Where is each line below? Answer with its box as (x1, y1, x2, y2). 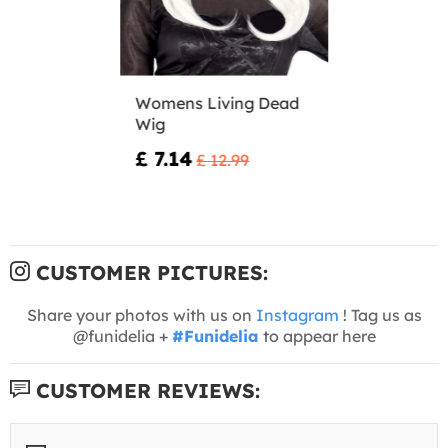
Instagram (255, 305, 339, 326)
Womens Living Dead (135, 93, 300, 114)
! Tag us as (338, 305, 422, 326)
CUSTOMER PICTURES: (30, 260, 268, 286)
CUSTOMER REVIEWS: (30, 378, 260, 404)
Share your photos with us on (26, 305, 256, 326)
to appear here (258, 326, 376, 347)
